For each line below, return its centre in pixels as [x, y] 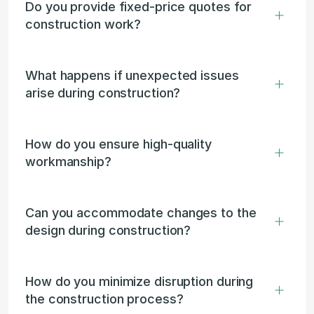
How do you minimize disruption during [139, 281]
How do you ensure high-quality [118, 144]
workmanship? [68, 162]
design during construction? [108, 230]
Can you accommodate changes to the [141, 213]
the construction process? [104, 299]
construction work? [83, 24]
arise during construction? [103, 93]
